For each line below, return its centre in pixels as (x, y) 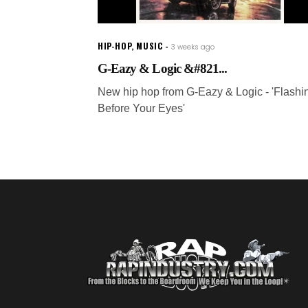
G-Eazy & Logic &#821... (163, 68)
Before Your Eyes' (141, 108)
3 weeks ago (193, 47)
